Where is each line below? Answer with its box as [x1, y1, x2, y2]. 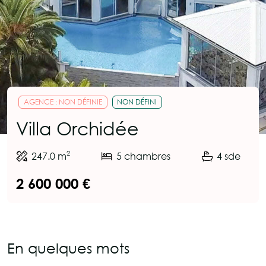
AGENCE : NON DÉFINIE [23, 97, 102, 107]
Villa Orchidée [16, 118, 139, 140]
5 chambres [116, 150, 170, 163]
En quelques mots [7, 239, 129, 257]
